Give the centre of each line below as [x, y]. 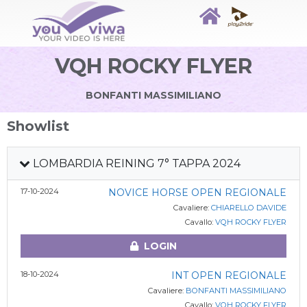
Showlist [38, 126]
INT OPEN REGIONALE [229, 275]
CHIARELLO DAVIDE [248, 208]
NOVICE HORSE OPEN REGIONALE [197, 193]
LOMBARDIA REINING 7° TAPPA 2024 [135, 163]
